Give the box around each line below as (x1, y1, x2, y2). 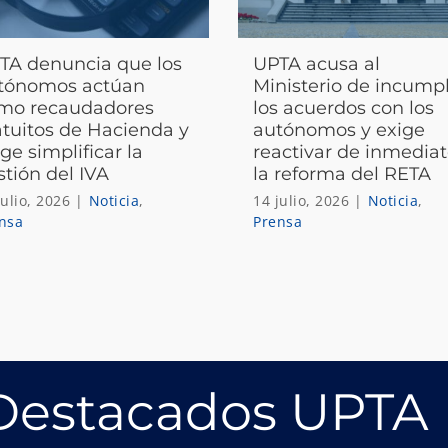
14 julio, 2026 (253, 190, 350, 210)
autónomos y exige (253, 118, 426, 141)
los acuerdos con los (253, 96, 435, 119)
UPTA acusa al (253, 52, 381, 75)
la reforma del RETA (253, 162, 432, 185)
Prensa (253, 211, 303, 231)
